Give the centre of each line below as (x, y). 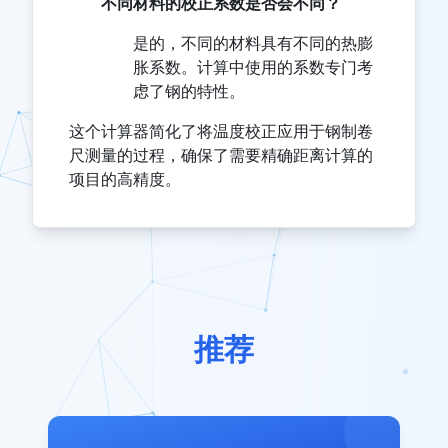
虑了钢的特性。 (189, 91)
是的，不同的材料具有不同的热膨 (253, 43)
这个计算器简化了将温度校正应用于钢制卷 (221, 131)
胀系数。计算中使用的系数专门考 (253, 67)
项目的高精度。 (125, 179)
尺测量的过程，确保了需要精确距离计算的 (221, 155)
